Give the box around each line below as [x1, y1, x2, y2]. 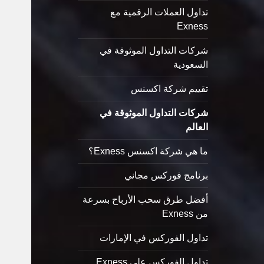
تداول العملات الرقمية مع [110, 7, 208, 18]
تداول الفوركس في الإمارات [99, 233, 208, 243]
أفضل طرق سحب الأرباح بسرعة [82, 194, 208, 205]
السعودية [173, 60, 208, 70]
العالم [185, 122, 208, 133]
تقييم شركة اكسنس [130, 84, 208, 94]
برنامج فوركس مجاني [124, 170, 208, 181]
